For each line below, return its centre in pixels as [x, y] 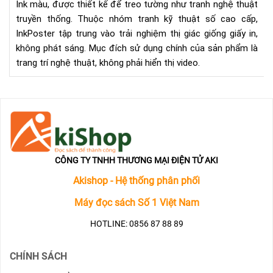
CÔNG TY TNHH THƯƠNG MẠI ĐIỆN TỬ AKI [136, 160]
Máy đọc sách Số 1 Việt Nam [136, 203]
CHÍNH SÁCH [38, 256]
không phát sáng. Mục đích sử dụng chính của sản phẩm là [137, 48]
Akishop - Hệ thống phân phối [136, 181]
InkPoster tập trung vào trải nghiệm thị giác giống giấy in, [137, 34]
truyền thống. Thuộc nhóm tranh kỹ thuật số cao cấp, [137, 19]
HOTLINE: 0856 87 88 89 [136, 224]
